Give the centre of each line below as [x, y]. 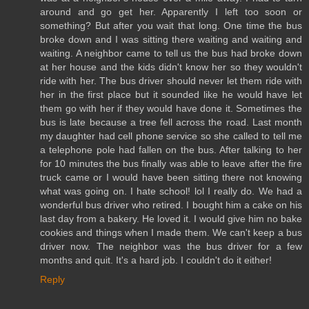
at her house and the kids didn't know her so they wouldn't [171, 67]
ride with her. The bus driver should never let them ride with [171, 81]
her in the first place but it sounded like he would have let [171, 95]
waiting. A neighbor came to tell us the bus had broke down [171, 53]
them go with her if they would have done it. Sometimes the [171, 109]
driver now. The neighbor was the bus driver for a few [171, 247]
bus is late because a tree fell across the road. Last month [171, 122]
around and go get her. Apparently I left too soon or [171, 12]
